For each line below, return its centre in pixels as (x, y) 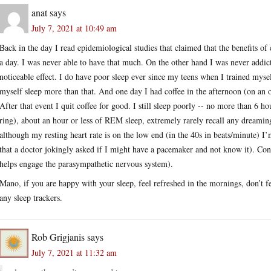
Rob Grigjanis (58, 237)
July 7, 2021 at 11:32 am (74, 252)
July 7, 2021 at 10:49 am (74, 28)
